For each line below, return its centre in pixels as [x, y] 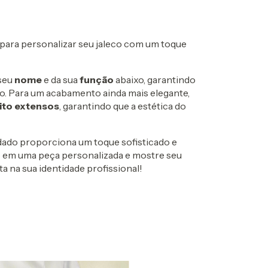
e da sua [61, 79]
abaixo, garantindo [155, 79]
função [97, 79]
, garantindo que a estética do [123, 106]
